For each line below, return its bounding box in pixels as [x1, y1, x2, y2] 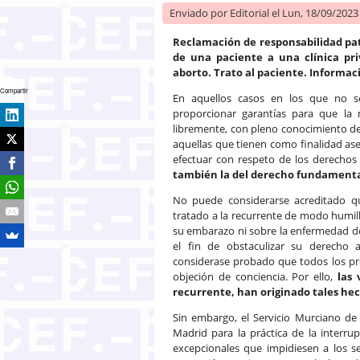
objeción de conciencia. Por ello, [173, 268, 338, 284]
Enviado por [170, 5, 230, 20]
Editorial [230, 5, 269, 20]
